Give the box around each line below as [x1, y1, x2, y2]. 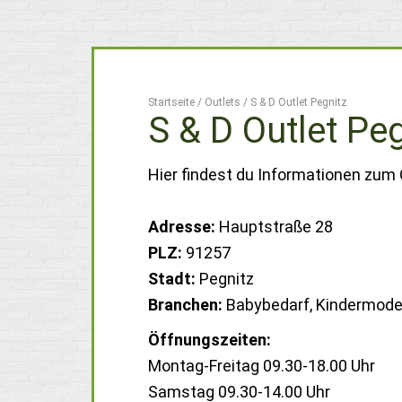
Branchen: [148, 295, 223, 314]
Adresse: [148, 217, 215, 236]
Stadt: [148, 269, 196, 288]
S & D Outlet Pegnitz [248, 96, 347, 109]
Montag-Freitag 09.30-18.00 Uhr [148, 356, 375, 375]
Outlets [205, 96, 240, 109]
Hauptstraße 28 [215, 217, 333, 236]
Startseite [148, 96, 195, 109]
